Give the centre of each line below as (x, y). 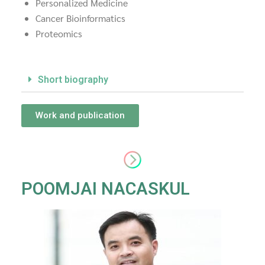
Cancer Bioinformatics (80, 18)
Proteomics (59, 34)
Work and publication (80, 116)
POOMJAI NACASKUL (106, 189)
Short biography (73, 80)
